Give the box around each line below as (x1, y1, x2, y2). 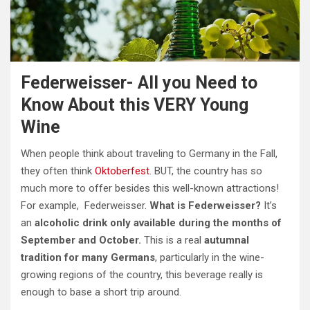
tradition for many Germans (21, 251, 155, 264)
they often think (21, 165, 95, 178)
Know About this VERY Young (21, 95, 248, 116)
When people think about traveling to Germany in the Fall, (21, 147, 277, 161)
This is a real (141, 234, 204, 247)
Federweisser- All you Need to (21, 73, 257, 93)
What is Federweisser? (149, 199, 261, 212)
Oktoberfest (95, 165, 149, 178)
